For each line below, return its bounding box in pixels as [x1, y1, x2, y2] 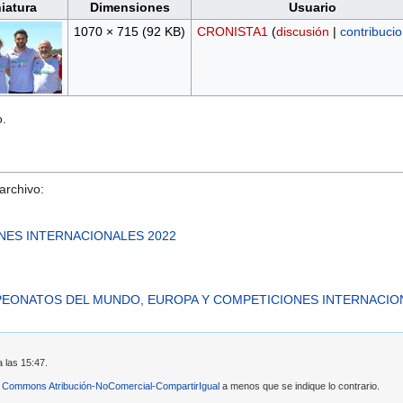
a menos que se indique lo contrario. [219, 380, 380, 391]
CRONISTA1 [196, 24, 268, 40]
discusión [275, 24, 329, 40]
